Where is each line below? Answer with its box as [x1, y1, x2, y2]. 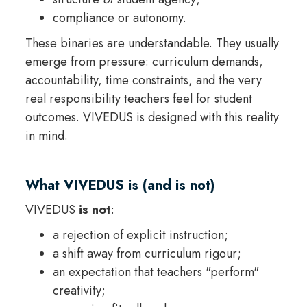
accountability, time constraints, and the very [25, 71, 262, 89]
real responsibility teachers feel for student [25, 89, 252, 108]
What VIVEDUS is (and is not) [25, 175, 214, 195]
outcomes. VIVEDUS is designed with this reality [25, 108, 279, 126]
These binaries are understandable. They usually [25, 34, 279, 52]
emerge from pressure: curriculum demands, [25, 52, 263, 71]
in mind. [25, 126, 68, 145]
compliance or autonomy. [52, 8, 186, 27]
